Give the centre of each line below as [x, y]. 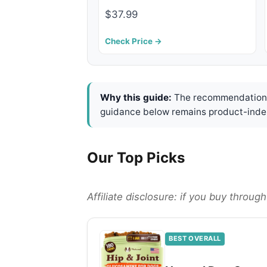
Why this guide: [136, 98]
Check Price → [133, 41]
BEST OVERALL [195, 239]
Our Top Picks [136, 158]
